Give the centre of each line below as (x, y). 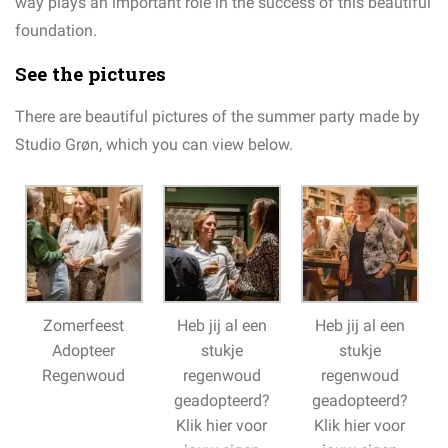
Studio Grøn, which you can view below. (154, 145)
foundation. (56, 31)
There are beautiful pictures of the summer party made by (217, 117)
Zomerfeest (84, 326)
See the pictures (90, 74)
